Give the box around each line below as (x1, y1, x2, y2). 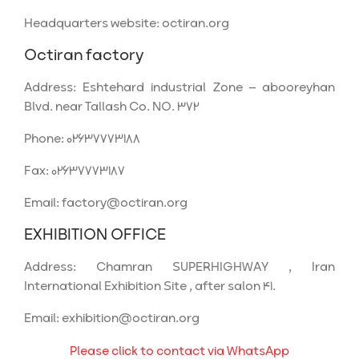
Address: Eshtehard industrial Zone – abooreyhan (24, 78, 335, 98)
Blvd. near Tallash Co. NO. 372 (24, 97, 199, 117)
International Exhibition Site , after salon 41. (24, 276, 276, 296)
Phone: (24, 129, 67, 149)
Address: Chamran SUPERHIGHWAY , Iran (24, 257, 335, 277)
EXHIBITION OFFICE (24, 223, 166, 248)
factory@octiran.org (62, 193, 188, 213)
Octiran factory (24, 43, 143, 68)
